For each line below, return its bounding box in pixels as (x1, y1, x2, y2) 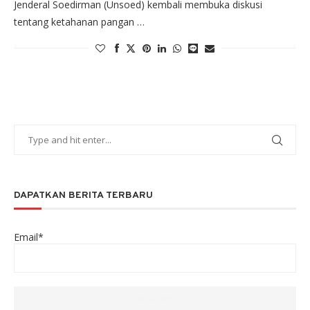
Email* (14, 230, 44, 244)
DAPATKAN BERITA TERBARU (14, 190, 153, 202)
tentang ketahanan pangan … (14, 15, 145, 29)
